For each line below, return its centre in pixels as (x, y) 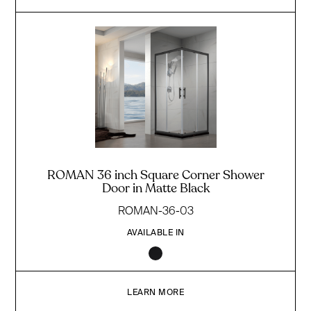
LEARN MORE (155, 292)
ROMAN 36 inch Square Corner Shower (155, 175)
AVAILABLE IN (155, 233)
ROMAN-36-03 (155, 211)
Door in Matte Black (155, 188)
